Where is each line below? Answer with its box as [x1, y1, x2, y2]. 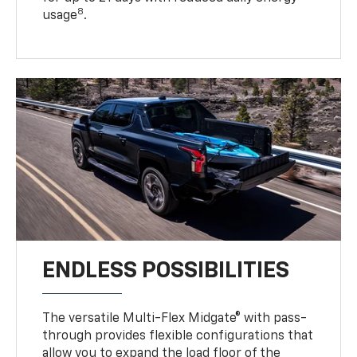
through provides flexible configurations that [42, 329, 314, 343]
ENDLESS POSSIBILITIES [42, 259, 290, 282]
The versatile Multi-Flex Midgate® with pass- [42, 312, 308, 325]
